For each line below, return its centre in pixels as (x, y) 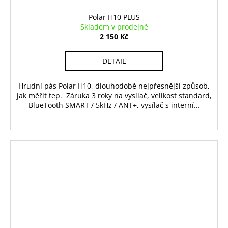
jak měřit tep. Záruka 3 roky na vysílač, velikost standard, (114, 95)
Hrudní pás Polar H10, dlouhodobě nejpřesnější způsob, (114, 85)
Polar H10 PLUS (114, 17)
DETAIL (114, 61)
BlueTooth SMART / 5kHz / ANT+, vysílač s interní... (114, 105)
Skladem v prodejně (114, 26)
